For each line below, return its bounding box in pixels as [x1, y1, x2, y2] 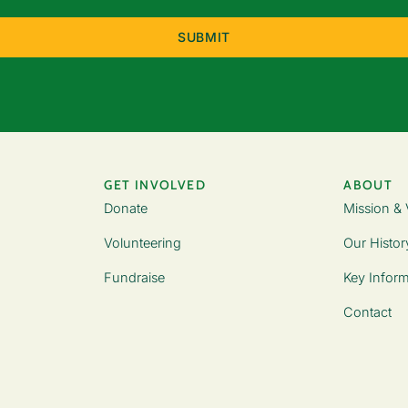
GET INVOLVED [104, 177, 207, 194]
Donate [104, 199, 148, 216]
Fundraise [104, 269, 166, 285]
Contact [343, 304, 393, 321]
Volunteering [104, 234, 182, 250]
